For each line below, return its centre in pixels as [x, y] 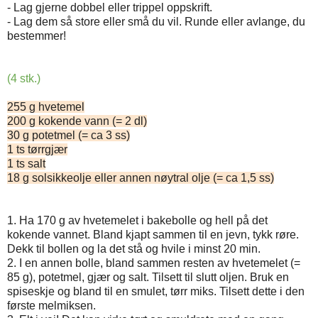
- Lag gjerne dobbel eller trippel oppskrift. [110, 8]
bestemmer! [37, 36]
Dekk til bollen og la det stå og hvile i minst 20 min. [134, 249]
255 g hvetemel [46, 107]
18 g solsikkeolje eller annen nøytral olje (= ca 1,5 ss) [141, 178]
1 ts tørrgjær [37, 150]
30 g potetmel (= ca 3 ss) [68, 136]
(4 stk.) [24, 79]
